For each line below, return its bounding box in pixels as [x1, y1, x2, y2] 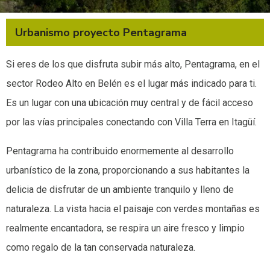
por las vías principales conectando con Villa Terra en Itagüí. [6, 116, 257, 128]
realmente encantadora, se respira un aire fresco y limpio [6, 222, 245, 234]
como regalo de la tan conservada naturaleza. [6, 241, 195, 253]
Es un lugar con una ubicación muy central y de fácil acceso [6, 96, 253, 108]
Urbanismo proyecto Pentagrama [15, 25, 187, 40]
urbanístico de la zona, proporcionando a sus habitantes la [6, 164, 250, 176]
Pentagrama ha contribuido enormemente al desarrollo [6, 145, 234, 157]
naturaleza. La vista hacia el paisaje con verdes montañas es [6, 202, 260, 215]
